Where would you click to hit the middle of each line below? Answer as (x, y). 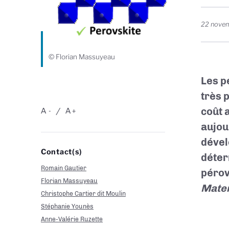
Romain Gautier (64, 168)
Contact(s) (62, 152)
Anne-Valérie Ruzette (72, 219)
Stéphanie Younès (67, 206)
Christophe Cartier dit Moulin (83, 193)
